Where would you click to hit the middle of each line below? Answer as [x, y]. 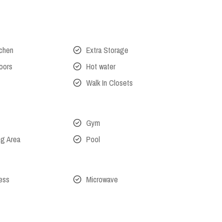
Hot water [101, 67]
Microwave [102, 180]
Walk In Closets [109, 83]
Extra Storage [107, 50]
